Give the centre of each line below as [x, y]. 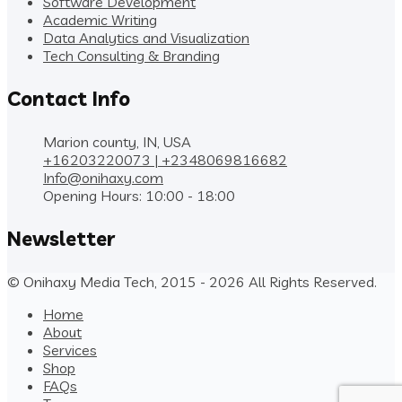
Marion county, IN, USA [117, 141]
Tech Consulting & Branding [131, 55]
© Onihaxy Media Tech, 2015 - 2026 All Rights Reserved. [192, 281]
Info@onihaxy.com [103, 177]
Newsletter [61, 238]
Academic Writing [100, 19]
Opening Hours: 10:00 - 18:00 [139, 195]
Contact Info [69, 98]
